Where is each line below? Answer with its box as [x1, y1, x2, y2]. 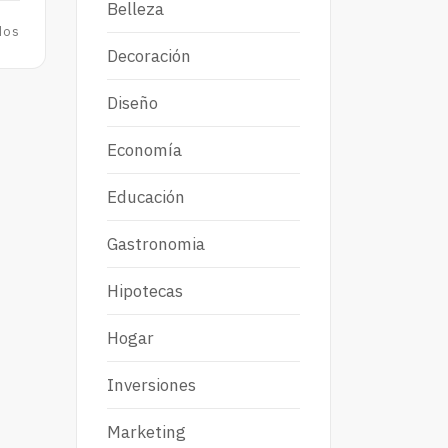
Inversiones [107, 373, 196, 396]
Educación [107, 185, 185, 208]
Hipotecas [107, 279, 183, 302]
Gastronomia [107, 232, 205, 255]
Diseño [107, 91, 158, 114]
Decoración [107, 44, 191, 67]
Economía [107, 138, 182, 161]
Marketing [107, 420, 186, 443]
